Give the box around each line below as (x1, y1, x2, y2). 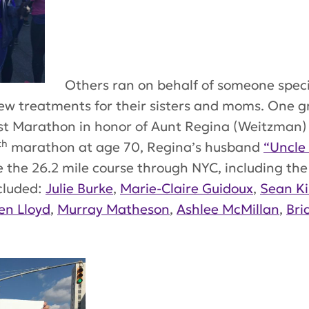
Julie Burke (46, 180, 113, 197)
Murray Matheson (57, 201, 170, 218)
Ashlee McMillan (177, 201, 279, 218)
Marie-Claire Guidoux (120, 180, 253, 197)
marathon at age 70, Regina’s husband (8, 139, 263, 156)
